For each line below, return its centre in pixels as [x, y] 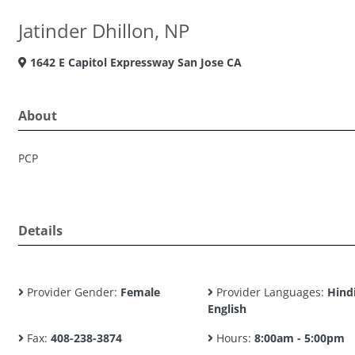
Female [140, 292]
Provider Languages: [270, 292]
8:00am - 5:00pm [299, 338]
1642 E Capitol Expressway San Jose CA [134, 62]
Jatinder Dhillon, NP [104, 31]
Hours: [233, 338]
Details [40, 231]
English [227, 309]
